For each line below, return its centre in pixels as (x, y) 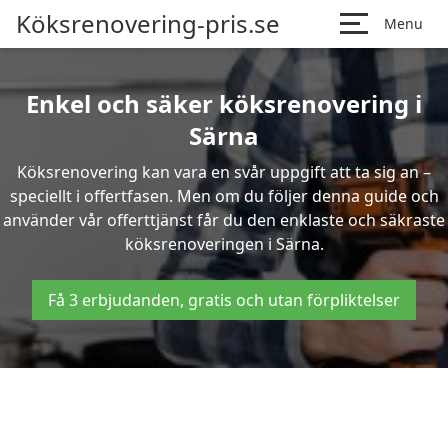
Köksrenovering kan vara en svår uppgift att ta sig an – (224, 172)
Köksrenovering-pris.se (148, 23)
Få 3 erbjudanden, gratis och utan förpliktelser (224, 300)
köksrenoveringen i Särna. (224, 244)
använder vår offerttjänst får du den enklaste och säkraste (224, 220)
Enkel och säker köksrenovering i (224, 103)
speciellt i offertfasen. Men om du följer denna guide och (224, 196)
